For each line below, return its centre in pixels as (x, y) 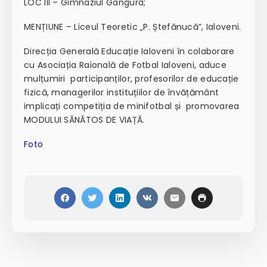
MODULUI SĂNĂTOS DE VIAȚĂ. (84, 120)
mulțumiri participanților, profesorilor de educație (131, 79)
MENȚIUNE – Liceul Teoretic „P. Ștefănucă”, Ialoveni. (133, 27)
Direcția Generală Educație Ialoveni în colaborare (129, 52)
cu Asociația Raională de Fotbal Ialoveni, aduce (125, 65)
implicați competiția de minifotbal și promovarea (132, 106)
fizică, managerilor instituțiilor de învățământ (122, 93)
